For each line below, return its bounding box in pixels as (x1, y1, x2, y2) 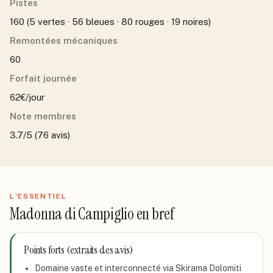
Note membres (10, 111, 76, 121)
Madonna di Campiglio (10, 204, 134, 224)
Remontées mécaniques (10, 35, 118, 46)
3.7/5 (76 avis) (10, 130, 70, 140)
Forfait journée (10, 73, 77, 83)
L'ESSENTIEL (10, 192, 67, 200)
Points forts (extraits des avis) (24, 243, 133, 257)
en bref (133, 204, 175, 224)
